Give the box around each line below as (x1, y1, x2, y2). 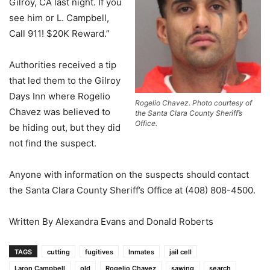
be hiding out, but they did (9, 122, 121, 133)
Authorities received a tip (9, 59, 116, 71)
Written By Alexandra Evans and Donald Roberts (9, 216, 213, 227)
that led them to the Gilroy (9, 75, 121, 86)
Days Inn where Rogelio (9, 90, 110, 102)
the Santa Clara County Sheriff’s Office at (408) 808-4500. (9, 184, 256, 196)
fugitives (85, 248, 113, 256)
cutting (47, 248, 70, 256)
